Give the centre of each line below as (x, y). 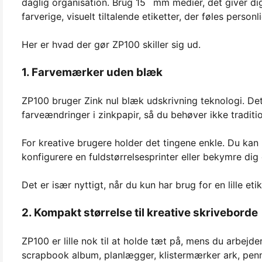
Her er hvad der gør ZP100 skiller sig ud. (111, 44)
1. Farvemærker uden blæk (92, 72)
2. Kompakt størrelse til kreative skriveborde (140, 212)
